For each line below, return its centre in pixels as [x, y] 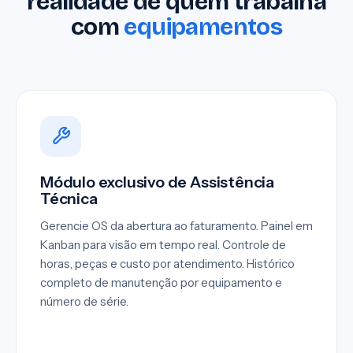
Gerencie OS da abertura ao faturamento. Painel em [176, 225]
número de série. [84, 301]
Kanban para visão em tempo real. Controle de [163, 244]
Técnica [69, 198]
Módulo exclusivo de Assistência [157, 182]
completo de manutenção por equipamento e [161, 282]
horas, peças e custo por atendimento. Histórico [167, 263]
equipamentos [203, 26]
